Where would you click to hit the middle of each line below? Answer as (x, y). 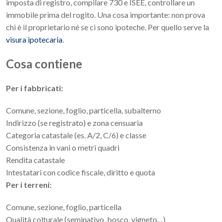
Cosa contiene (44, 64)
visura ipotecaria (34, 40)
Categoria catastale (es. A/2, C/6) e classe (76, 135)
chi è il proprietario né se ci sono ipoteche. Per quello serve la (108, 27)
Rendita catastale (35, 160)
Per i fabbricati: (34, 88)
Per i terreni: (29, 185)
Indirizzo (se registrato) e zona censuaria (74, 123)
